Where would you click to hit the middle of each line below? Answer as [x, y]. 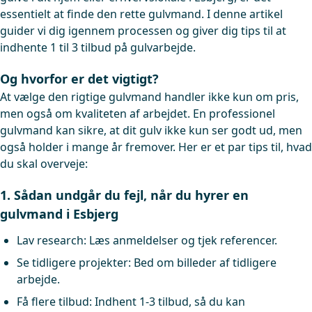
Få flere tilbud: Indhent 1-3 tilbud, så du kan [131, 302]
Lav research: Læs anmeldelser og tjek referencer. [147, 240]
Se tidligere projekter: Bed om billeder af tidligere [147, 263]
